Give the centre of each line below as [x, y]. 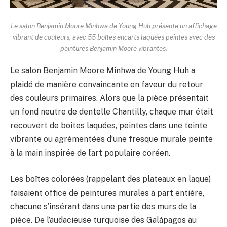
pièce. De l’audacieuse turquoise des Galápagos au [103, 220]
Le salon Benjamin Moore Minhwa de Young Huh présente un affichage [113, 26]
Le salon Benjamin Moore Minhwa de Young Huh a [103, 71]
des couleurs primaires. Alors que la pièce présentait [109, 98]
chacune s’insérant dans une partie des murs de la [103, 206]
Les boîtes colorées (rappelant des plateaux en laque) [110, 179]
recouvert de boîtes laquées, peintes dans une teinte [109, 126]
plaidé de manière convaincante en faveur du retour [107, 85]
